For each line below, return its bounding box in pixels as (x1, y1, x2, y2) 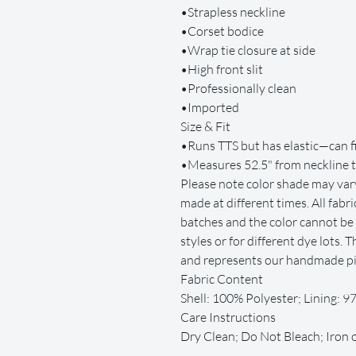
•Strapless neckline (180, 4, 285, 21)
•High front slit (180, 61, 263, 78)
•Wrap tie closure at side (180, 42, 315, 59)
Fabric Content (180, 271, 263, 288)
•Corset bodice (180, 23, 264, 40)
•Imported (180, 99, 239, 116)
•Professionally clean (180, 80, 296, 97)
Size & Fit (180, 118, 230, 135)
